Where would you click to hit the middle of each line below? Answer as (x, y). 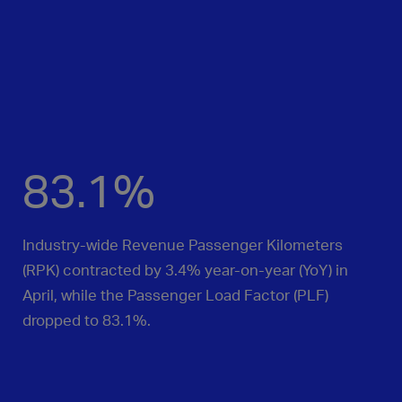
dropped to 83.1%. (87, 319)
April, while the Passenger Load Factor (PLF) (175, 294)
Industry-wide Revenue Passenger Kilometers (183, 244)
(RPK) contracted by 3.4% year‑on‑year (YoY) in (185, 269)
